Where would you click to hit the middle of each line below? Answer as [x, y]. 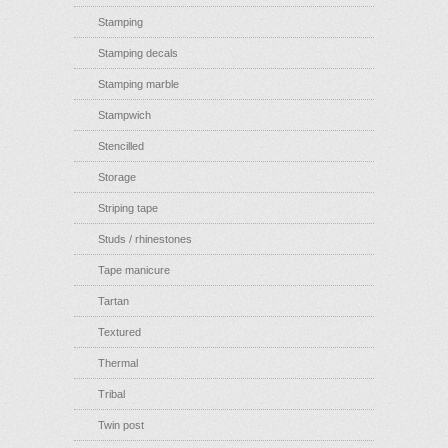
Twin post [121, 425]
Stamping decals [138, 53]
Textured [119, 332]
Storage [117, 177]
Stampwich [124, 115]
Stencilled [121, 146]
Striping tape [128, 208]
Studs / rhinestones [145, 239]
